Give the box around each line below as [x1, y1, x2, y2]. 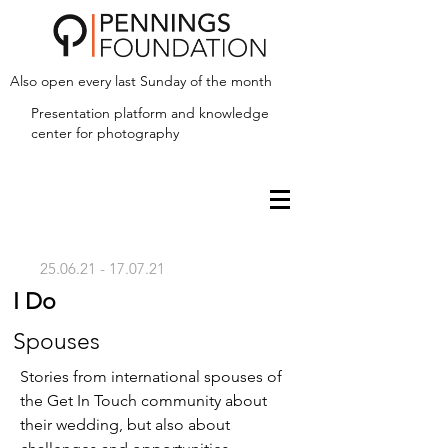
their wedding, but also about [20, 415, 230, 434]
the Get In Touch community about [20, 391, 267, 410]
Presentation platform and [31, 104, 195, 122]
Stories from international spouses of [20, 367, 282, 386]
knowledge [199, 104, 269, 122]
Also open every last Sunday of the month [10, 72, 276, 90]
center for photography [31, 124, 179, 142]
